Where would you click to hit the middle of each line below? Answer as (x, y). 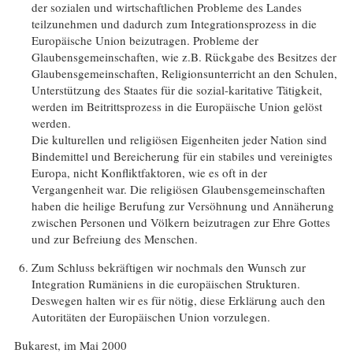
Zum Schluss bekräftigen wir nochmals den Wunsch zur (169, 267)
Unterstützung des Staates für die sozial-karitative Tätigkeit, (177, 89)
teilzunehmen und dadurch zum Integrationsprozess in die (175, 23)
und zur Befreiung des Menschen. (115, 238)
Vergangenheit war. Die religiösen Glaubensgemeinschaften (179, 189)
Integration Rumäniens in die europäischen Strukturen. (166, 283)
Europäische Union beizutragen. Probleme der (145, 40)
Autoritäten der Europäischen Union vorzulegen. (151, 316)
